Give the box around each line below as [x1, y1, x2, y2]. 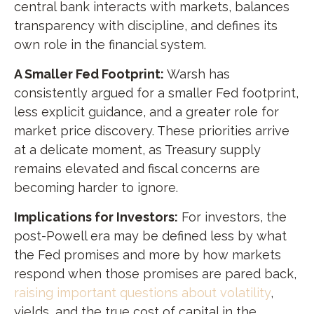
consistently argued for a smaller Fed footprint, [14, 86, 299, 100]
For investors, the [178, 210, 287, 224]
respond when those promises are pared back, [14, 266, 296, 281]
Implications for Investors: [14, 210, 178, 224]
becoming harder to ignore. [14, 180, 178, 195]
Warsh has [164, 67, 230, 81]
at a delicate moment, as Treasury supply [14, 142, 261, 157]
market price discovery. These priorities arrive [14, 123, 289, 138]
